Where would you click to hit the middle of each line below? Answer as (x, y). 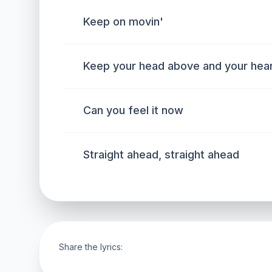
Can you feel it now (133, 110)
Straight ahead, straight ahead (161, 155)
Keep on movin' (123, 22)
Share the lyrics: (91, 247)
